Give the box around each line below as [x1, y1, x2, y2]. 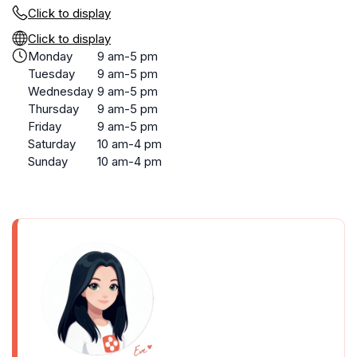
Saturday [28, 136, 76, 151]
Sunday [28, 154, 68, 169]
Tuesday [28, 66, 75, 81]
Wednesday [28, 84, 93, 99]
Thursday [28, 101, 79, 116]
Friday [28, 119, 61, 134]
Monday [28, 49, 73, 64]
